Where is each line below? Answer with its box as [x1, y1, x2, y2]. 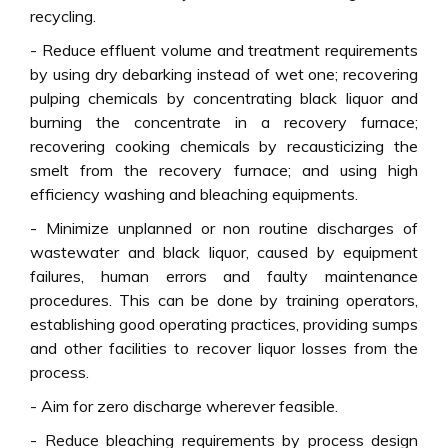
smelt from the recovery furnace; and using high [30, 159, 418, 180]
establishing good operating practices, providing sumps [30, 313, 418, 334]
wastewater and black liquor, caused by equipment [30, 241, 418, 262]
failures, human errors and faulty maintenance [30, 265, 418, 286]
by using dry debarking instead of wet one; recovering [30, 63, 418, 84]
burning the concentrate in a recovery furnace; [30, 111, 418, 132]
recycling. [30, 5, 96, 26]
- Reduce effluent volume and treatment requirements [30, 39, 418, 60]
